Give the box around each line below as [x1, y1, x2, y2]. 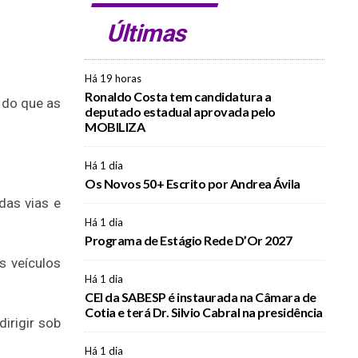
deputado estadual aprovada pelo [85, 104, 276, 119]
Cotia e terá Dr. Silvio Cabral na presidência [85, 304, 323, 320]
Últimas [104, 19, 191, 47]
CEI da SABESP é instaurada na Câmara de [85, 289, 316, 304]
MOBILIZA [85, 119, 145, 134]
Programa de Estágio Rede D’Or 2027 [85, 233, 292, 248]
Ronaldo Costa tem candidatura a [85, 89, 272, 104]
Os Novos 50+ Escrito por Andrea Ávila [85, 176, 300, 191]
